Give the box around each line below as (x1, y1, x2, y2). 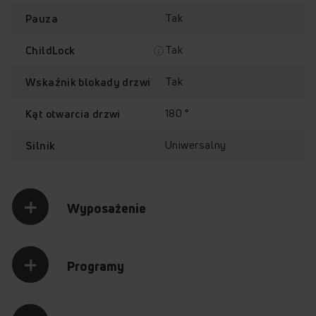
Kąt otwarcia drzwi (25, 107, 121, 121)
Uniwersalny (165, 138, 226, 153)
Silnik (25, 138, 56, 152)
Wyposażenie (67, 199, 146, 217)
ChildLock (25, 43, 75, 57)
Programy (67, 257, 124, 274)
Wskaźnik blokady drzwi (25, 75, 151, 89)
